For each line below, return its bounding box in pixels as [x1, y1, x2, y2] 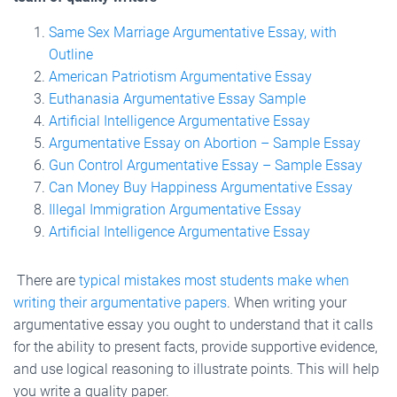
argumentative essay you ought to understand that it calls [13, 315, 373, 333]
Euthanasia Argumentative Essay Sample [49, 90, 306, 107]
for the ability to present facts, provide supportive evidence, [13, 338, 378, 355]
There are [13, 271, 79, 289]
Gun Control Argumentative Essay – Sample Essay [49, 156, 362, 174]
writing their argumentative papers [13, 293, 227, 311]
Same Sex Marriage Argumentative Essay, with [49, 23, 337, 41]
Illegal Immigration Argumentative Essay [49, 200, 301, 218]
